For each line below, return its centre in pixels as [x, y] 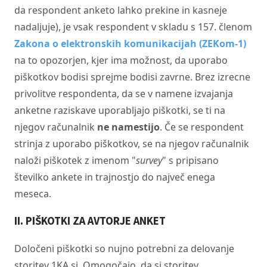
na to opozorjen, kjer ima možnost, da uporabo [121, 60]
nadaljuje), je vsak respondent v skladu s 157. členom [133, 27]
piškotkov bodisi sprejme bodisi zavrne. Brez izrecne [132, 77]
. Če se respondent [202, 127]
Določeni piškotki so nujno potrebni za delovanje [124, 248]
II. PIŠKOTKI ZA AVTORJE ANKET [90, 221]
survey [149, 161]
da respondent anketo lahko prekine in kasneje [121, 10]
